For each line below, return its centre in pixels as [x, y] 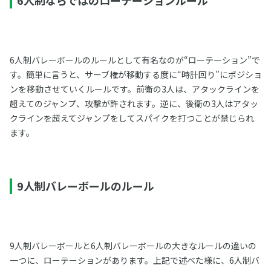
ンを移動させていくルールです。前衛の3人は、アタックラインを [134, 89]
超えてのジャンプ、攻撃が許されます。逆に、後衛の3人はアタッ [134, 103]
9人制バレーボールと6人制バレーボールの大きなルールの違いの [133, 245]
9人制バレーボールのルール [85, 185]
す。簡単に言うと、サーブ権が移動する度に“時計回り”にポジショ [135, 74]
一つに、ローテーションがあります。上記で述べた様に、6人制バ [134, 260]
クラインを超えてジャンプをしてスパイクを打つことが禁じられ [132, 118]
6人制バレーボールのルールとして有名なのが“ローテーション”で [135, 60]
